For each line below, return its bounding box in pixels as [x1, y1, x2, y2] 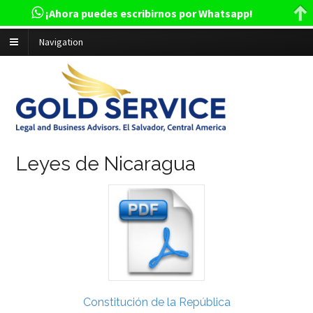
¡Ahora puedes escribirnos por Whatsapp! [43, 6, 254, 21]
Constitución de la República [82, 295, 231, 309]
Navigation [39, 36, 83, 49]
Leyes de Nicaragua [15, 152, 196, 175]
